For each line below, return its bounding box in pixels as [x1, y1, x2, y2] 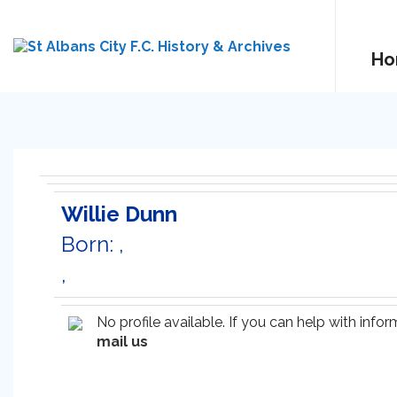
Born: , [61, 231, 124, 257]
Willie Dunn [61, 201, 177, 227]
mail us [97, 333, 148, 350]
